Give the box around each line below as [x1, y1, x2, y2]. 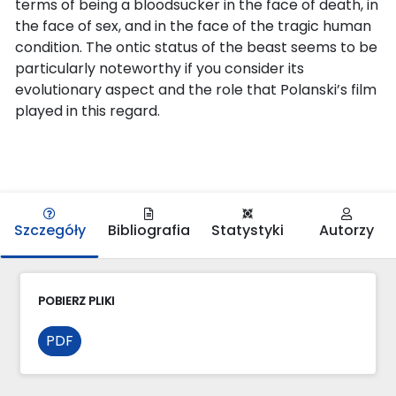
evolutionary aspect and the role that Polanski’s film [15, 79, 377, 100]
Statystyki [211, 219, 284, 240]
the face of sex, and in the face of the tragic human [15, 15, 371, 36]
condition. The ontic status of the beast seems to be [15, 36, 377, 57]
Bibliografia [107, 219, 190, 240]
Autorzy [319, 219, 374, 240]
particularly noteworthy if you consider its [15, 57, 304, 79]
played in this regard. [15, 100, 160, 121]
